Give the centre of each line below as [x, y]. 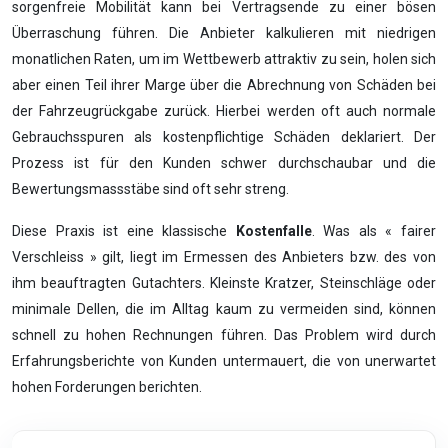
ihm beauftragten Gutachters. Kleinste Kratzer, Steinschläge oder [224, 283]
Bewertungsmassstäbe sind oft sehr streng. [150, 189]
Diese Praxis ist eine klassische [124, 231]
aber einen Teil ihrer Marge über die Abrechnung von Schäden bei [224, 85]
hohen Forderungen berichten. [107, 387]
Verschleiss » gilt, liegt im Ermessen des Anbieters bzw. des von [224, 257]
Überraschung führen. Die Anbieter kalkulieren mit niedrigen [224, 33]
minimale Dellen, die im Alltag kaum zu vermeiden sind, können [224, 309]
